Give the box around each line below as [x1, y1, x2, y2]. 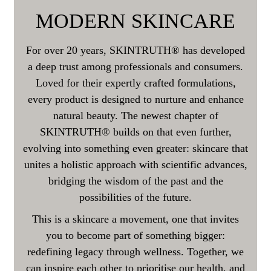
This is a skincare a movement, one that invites [32, 213, 239, 226]
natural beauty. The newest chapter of [53, 109, 218, 122]
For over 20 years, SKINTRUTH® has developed [26, 44, 245, 56]
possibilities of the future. [79, 191, 192, 203]
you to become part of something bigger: [46, 229, 225, 242]
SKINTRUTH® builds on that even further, [39, 125, 232, 138]
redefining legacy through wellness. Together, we [27, 246, 244, 258]
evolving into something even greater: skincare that [23, 142, 248, 154]
